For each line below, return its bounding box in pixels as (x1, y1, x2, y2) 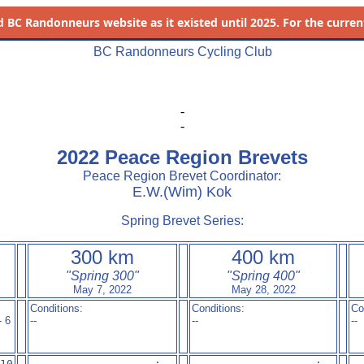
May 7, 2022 (73, 284, 132, 296)
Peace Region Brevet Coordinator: (83, 169, 281, 183)
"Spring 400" (227, 269, 300, 283)
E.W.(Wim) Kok (132, 184, 232, 200)
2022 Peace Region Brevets (56, 146, 308, 168)
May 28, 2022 (231, 284, 296, 296)
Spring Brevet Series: (120, 214, 244, 227)
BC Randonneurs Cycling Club (93, 45, 272, 58)
